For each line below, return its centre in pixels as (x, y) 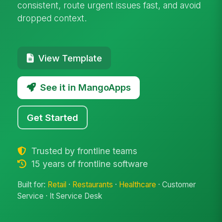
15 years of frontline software (88, 164)
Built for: (33, 185)
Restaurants (93, 185)
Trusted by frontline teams (83, 151)
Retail (57, 185)
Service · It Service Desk (60, 196)
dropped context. (52, 18)
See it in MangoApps (85, 87)
